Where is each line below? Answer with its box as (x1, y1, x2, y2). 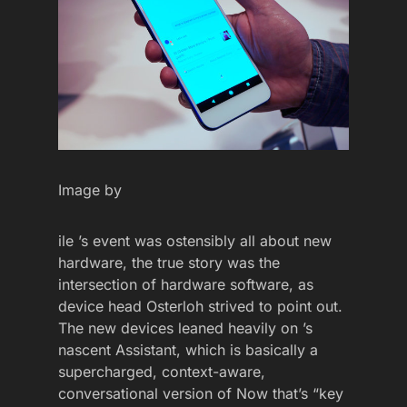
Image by (58, 181, 122, 200)
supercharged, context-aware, (58, 362, 265, 382)
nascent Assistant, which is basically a (58, 341, 318, 360)
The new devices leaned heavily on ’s (58, 319, 313, 338)
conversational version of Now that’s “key (58, 384, 343, 403)
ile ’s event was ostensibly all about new (58, 232, 332, 251)
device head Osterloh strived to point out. (58, 297, 342, 316)
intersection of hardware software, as (58, 275, 313, 294)
